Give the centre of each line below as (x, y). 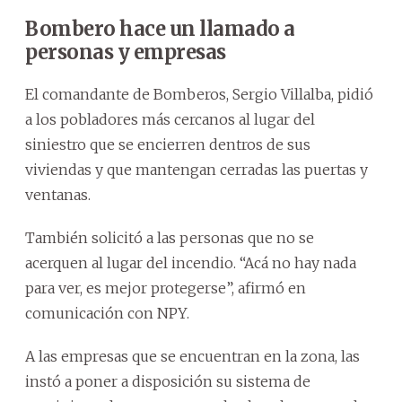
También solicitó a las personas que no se (170, 238)
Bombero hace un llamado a (160, 29)
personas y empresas (126, 52)
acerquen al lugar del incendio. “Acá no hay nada (191, 263)
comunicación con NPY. (107, 314)
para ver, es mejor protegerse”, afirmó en (166, 288)
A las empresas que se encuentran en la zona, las (192, 357)
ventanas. (58, 195)
